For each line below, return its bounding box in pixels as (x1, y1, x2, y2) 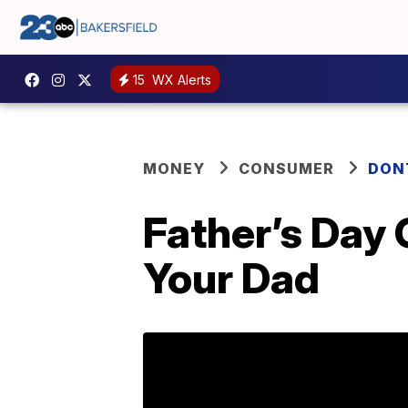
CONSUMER (239, 159, 334, 178)
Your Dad (143, 252, 320, 303)
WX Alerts (148, 71, 211, 87)
